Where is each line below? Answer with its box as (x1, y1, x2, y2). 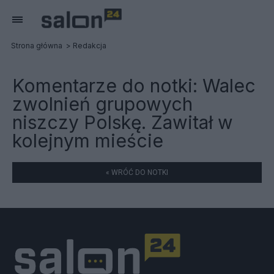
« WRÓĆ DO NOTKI (106, 168, 168, 177)
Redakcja (73, 41, 106, 50)
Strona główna (11, 41, 62, 50)
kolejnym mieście (12, 130, 163, 152)
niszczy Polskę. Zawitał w (12, 111, 233, 133)
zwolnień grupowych (12, 93, 193, 115)
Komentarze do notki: (12, 75, 202, 97)
